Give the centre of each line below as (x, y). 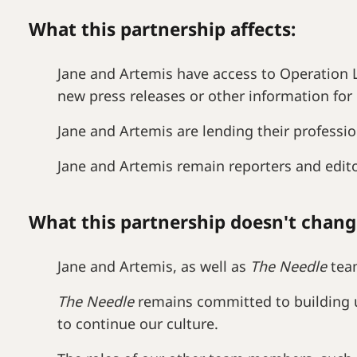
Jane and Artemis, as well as (154, 267)
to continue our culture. (138, 324)
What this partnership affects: (162, 29)
